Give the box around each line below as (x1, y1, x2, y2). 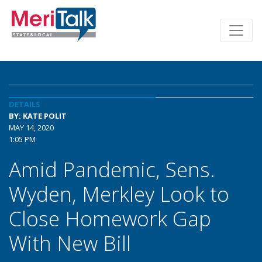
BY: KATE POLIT (9, 111, 67, 121)
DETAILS (9, 99, 40, 109)
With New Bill (9, 229, 131, 257)
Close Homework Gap (9, 204, 211, 232)
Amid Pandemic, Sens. (9, 155, 215, 183)
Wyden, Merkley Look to (9, 180, 229, 208)
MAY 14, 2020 (9, 122, 54, 133)
